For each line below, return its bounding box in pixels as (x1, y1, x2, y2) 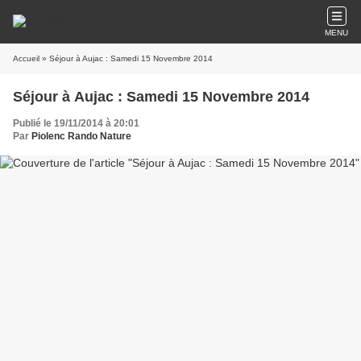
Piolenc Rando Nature (31, 131, 131, 142)
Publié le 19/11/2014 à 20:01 (13, 118, 139, 129)
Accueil (13, 54, 39, 63)
